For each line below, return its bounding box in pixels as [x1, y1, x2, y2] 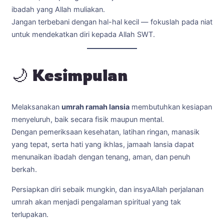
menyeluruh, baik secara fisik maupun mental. [11, 115, 164, 124]
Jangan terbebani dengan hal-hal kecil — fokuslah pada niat [11, 17, 212, 26]
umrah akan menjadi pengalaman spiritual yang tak [11, 197, 181, 206]
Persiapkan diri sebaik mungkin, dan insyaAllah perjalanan [11, 184, 203, 194]
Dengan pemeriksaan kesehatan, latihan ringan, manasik [11, 127, 199, 137]
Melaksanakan [11, 102, 61, 112]
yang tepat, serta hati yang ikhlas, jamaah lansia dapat [11, 140, 194, 149]
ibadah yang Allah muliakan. [11, 4, 105, 14]
